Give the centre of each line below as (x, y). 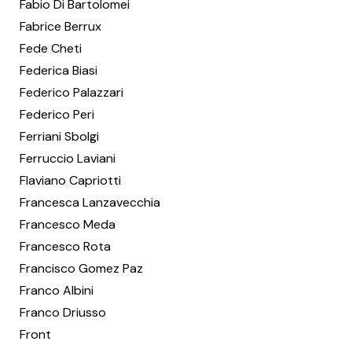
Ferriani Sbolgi (59, 136)
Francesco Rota (65, 246)
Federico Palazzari (71, 92)
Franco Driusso (63, 312)
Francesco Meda (68, 224)
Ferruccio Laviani (68, 158)
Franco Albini (57, 290)
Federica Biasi (59, 70)
